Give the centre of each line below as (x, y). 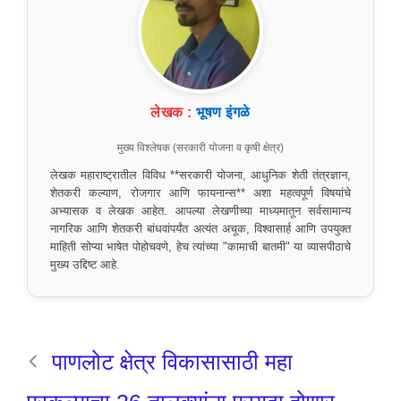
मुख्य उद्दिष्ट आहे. (85, 264)
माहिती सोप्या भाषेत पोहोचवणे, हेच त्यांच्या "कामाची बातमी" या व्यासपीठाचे (200, 247)
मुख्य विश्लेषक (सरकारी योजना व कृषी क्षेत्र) (200, 147)
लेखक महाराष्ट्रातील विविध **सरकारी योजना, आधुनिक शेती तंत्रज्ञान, (200, 175)
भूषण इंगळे (223, 112)
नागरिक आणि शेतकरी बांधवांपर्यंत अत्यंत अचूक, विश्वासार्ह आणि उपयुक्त (200, 229)
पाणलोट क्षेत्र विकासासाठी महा (172, 361)
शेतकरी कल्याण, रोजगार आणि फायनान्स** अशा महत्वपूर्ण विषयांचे (200, 193)
